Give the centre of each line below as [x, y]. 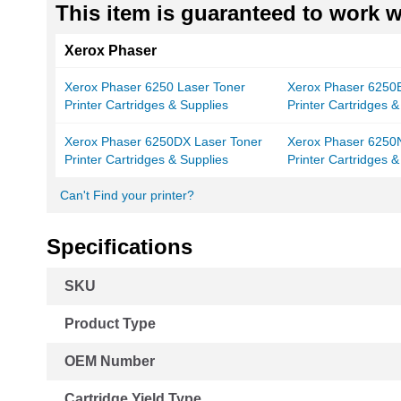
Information [81, 296]
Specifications [119, 247]
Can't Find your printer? [127, 196]
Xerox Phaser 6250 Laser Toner [155, 87]
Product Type [110, 324]
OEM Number [110, 362]
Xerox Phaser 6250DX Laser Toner [163, 142]
